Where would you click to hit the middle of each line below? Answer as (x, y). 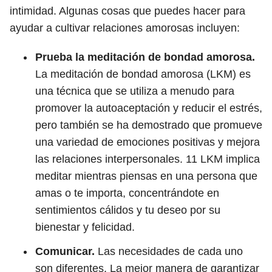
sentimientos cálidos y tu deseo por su (128, 210)
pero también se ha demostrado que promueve (149, 125)
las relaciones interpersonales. (110, 159)
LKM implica (229, 159)
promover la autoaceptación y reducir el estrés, (149, 108)
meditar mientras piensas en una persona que (146, 176)
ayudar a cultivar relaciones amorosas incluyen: (125, 28)
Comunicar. (66, 251)
